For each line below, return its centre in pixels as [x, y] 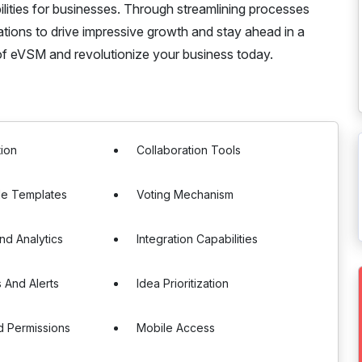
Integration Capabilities [198, 239]
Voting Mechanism [185, 194]
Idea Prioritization [183, 283]
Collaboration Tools [189, 150]
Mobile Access [176, 328]
